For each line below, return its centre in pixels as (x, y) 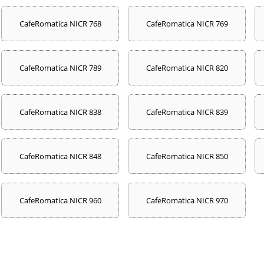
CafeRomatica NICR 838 (60, 112)
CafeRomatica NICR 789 (60, 67)
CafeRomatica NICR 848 (60, 156)
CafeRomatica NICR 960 (60, 200)
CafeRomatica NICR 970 (187, 200)
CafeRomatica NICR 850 (187, 156)
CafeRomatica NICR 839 (187, 112)
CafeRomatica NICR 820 (187, 67)
